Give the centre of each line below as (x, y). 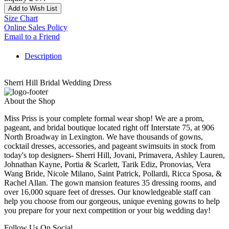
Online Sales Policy (36, 28)
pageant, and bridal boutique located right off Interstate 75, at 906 (109, 128)
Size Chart (21, 18)
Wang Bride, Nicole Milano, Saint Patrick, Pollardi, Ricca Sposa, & (113, 174)
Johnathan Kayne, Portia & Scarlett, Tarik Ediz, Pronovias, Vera (107, 165)
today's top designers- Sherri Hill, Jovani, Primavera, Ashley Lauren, (114, 155)
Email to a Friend (32, 37)
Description (43, 56)
